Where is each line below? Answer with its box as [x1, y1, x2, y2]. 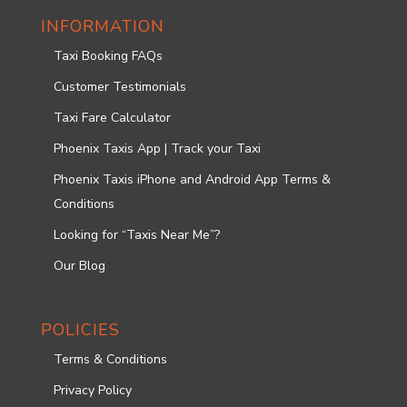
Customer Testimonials [53, 77, 186, 95]
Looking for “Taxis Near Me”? [53, 225, 220, 243]
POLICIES [40, 318, 120, 341]
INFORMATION [40, 15, 164, 37]
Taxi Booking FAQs [53, 46, 163, 65]
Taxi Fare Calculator [53, 108, 171, 126]
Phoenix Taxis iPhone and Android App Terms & [53, 170, 331, 188]
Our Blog [53, 256, 105, 274]
